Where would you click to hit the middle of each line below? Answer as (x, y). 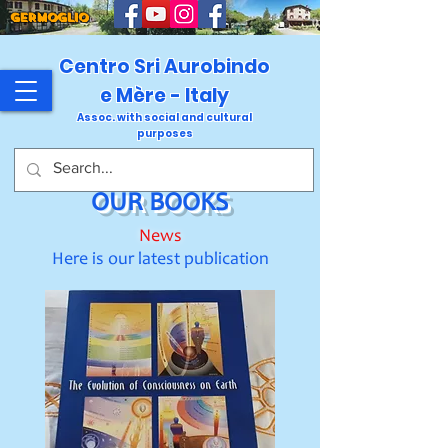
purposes (164, 133)
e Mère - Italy (164, 95)
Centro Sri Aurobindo (164, 66)
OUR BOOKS (159, 204)
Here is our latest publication (160, 260)
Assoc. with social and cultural (164, 117)
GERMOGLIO (49, 17)
